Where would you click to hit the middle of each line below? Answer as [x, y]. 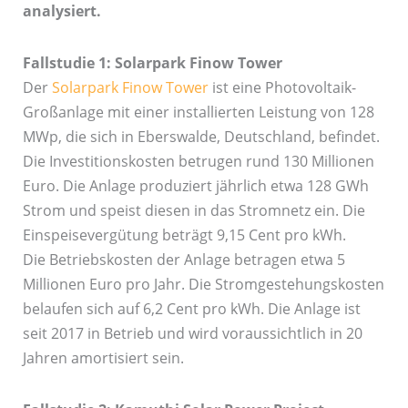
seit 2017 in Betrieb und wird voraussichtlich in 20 [192, 333]
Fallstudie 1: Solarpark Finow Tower [152, 63]
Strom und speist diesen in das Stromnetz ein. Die [194, 210]
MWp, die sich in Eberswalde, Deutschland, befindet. [201, 137]
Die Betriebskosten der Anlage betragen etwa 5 [184, 260]
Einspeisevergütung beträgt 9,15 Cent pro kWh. [184, 235]
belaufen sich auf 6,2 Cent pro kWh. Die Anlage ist [191, 309]
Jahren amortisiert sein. [103, 358]
